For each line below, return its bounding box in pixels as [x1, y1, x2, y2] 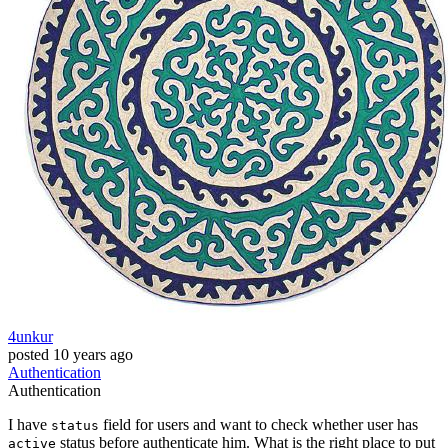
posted [8, 346, 49, 364]
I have [8, 416, 51, 434]
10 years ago [53, 346, 133, 364]
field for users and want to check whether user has [99, 416, 418, 434]
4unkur [8, 328, 53, 346]
